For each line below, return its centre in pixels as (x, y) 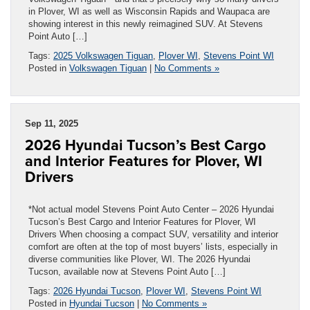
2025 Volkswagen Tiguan (103, 55)
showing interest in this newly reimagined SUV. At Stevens (146, 24)
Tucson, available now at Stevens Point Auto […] (127, 271)
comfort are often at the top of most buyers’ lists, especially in (153, 246)
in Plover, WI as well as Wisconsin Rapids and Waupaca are (149, 11)
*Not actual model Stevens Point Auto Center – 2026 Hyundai (151, 209)
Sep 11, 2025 (52, 123)
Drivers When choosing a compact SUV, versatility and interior (153, 234)
